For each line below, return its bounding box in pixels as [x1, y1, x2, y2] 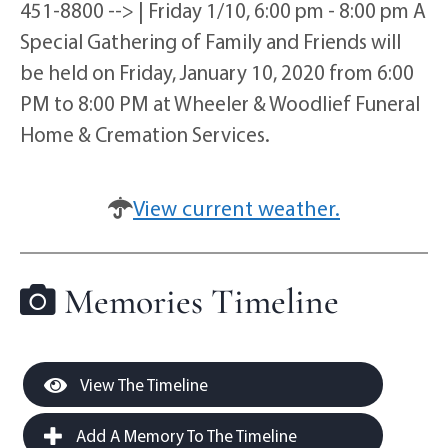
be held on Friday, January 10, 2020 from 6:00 [20, 58, 414, 85]
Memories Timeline [56, 279, 339, 323]
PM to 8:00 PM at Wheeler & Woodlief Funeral [20, 89, 420, 116]
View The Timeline [77, 373, 208, 395]
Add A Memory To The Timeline [72, 424, 297, 446]
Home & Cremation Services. [20, 120, 270, 147]
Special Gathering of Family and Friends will [20, 27, 401, 54]
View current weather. [133, 193, 340, 222]
